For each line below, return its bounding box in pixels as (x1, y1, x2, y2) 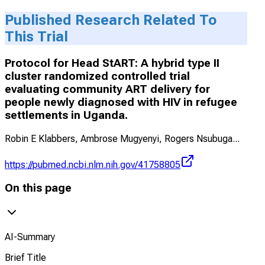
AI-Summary (5, 231, 55, 243)
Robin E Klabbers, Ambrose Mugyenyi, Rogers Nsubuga (5, 132, 232, 144)
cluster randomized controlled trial (5, 70, 190, 83)
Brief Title (5, 252, 46, 264)
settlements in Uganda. (5, 109, 128, 122)
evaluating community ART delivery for (5, 83, 210, 96)
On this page (5, 181, 72, 195)
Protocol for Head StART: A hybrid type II (5, 57, 219, 70)
